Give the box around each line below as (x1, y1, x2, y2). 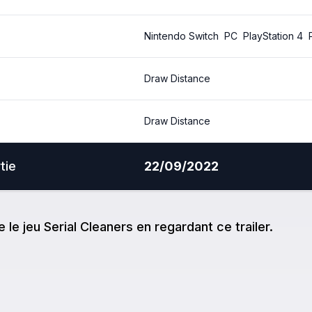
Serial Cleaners (44, 219, 133, 235)
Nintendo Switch (143, 29, 219, 42)
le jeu (6, 219, 44, 235)
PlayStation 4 (242, 29, 303, 42)
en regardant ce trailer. (136, 219, 273, 235)
